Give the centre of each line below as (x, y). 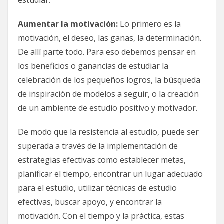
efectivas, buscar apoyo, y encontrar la (90, 202)
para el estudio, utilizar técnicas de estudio (97, 188)
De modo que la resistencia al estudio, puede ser (108, 132)
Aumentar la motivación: (68, 24)
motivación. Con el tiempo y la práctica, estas (101, 216)
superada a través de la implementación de (98, 146)
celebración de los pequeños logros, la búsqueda (109, 80)
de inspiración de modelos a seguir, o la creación (108, 94)
